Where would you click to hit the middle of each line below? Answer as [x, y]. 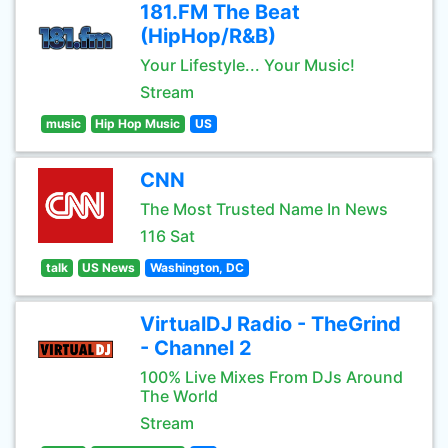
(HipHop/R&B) [208, 36]
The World [179, 396]
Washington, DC [196, 267]
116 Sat [167, 236]
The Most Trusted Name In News [264, 209]
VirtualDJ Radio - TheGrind [270, 324]
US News [109, 267]
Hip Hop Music [138, 123]
